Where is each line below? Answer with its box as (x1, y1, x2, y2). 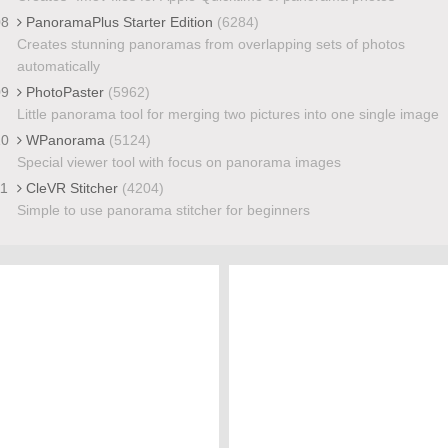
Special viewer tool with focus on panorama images (16, 153, 341, 170)
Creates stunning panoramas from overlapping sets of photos (16, 35, 405, 52)
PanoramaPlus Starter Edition (21, 13, 217, 30)
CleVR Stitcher (21, 179, 122, 196)
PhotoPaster (21, 83, 108, 100)
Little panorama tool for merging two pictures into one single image (16, 105, 439, 122)
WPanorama (21, 131, 109, 148)
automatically (16, 57, 100, 74)
